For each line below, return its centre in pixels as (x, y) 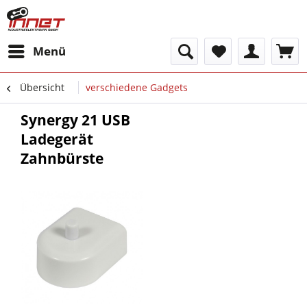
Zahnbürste (62, 158)
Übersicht (42, 87)
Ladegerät (57, 139)
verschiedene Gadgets (137, 87)
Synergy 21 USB (75, 120)
